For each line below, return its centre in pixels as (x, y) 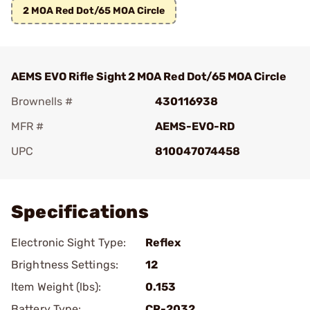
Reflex (163, 243)
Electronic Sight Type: (69, 243)
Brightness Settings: (65, 265)
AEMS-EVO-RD (195, 126)
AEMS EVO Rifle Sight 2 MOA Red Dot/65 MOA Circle (149, 76)
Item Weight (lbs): (56, 287)
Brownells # (42, 101)
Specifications (80, 212)
